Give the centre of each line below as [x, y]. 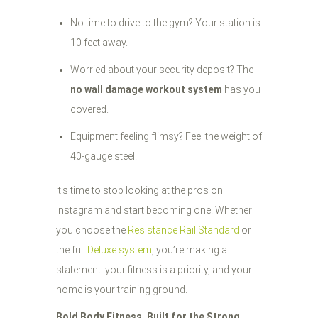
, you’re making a [190, 250]
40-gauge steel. [104, 156]
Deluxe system [120, 250]
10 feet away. [99, 43]
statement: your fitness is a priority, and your [154, 270]
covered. [89, 109]
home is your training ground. [122, 290]
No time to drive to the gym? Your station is [165, 23]
